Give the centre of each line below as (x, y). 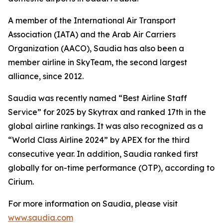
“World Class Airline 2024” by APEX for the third (99, 140)
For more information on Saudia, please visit (93, 204)
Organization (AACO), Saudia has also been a (96, 48)
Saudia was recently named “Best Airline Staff (98, 98)
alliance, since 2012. (46, 76)
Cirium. (21, 182)
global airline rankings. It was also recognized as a (106, 126)
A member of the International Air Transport (92, 20)
